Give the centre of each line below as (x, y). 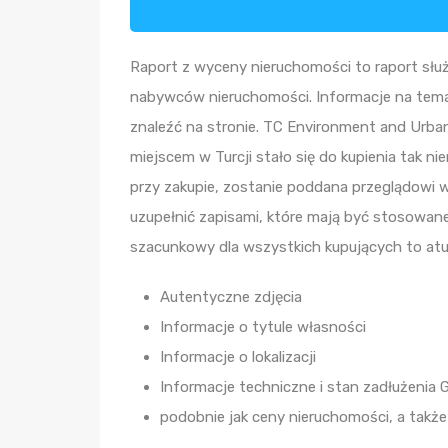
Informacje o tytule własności (263, 327)
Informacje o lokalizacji (238, 357)
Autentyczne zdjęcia (231, 297)
